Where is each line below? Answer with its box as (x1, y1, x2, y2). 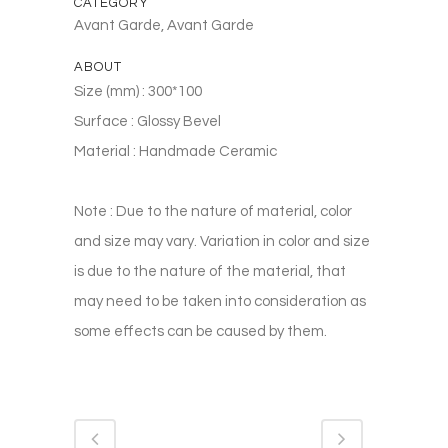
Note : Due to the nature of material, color (74, 203, 352, 219)
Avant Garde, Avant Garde (74, 17, 254, 33)
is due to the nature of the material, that (74, 263, 346, 279)
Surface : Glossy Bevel (74, 113, 221, 129)
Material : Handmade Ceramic (74, 143, 277, 159)
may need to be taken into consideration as (74, 293, 366, 309)
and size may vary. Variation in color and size (74, 233, 370, 249)
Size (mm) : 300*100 (74, 83, 202, 99)
